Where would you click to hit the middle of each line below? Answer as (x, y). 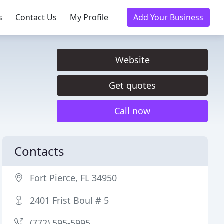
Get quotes (132, 85)
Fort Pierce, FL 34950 (74, 178)
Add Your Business (168, 17)
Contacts (40, 151)
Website (132, 60)
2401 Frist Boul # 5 (70, 200)
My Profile (89, 17)
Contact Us (36, 17)
